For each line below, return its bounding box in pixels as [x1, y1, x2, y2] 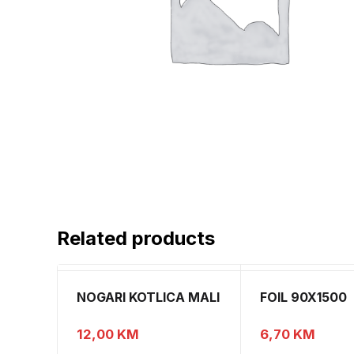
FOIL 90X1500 [260, 289, 348, 306]
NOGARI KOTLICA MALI [77, 289, 220, 306]
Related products [57, 227, 215, 250]
